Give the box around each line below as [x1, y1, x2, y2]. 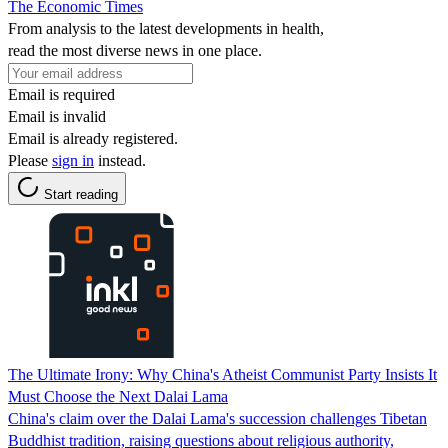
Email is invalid [8, 107, 106, 125]
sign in [52, 151, 94, 169]
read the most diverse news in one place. [8, 41, 262, 59]
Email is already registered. [8, 129, 178, 147]
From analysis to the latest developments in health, [8, 19, 324, 37]
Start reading [44, 186, 118, 202]
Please [8, 151, 52, 169]
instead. [94, 151, 146, 169]
